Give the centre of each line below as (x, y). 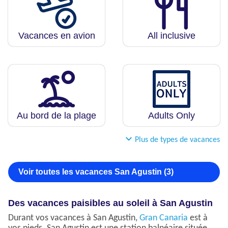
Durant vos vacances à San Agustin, (74, 218)
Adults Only (172, 116)
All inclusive (172, 36)
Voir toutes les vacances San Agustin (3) (96, 172)
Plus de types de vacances (177, 140)
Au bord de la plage (56, 116)
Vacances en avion (56, 36)
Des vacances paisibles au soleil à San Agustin (110, 203)
